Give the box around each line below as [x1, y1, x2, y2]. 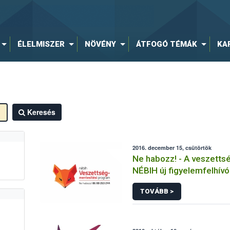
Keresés [27, 107, 55, 117]
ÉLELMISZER [17, 40, 65, 49]
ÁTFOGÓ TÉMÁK [136, 40, 197, 49]
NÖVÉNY [84, 40, 116, 49]
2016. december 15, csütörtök [132, 144, 212, 151]
